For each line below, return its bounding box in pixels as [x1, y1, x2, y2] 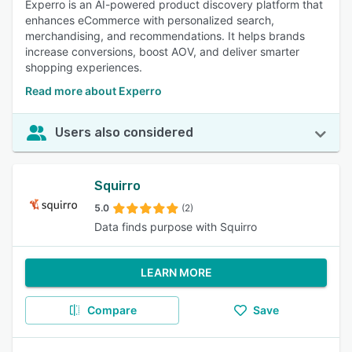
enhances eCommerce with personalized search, [25, 13, 274, 27]
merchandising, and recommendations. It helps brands [25, 29, 305, 42]
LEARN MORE [140, 266, 212, 279]
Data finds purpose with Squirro [94, 220, 257, 233]
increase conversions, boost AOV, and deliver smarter [25, 45, 299, 58]
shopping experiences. [25, 60, 142, 74]
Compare [86, 303, 137, 317]
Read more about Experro [25, 84, 162, 97]
